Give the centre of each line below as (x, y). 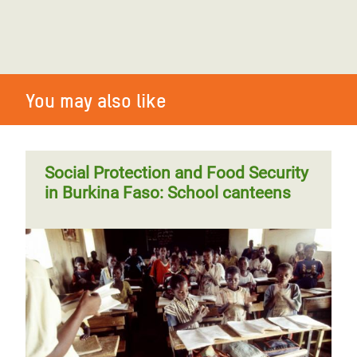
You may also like (96, 101)
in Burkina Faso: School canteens (168, 193)
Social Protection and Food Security (177, 173)
